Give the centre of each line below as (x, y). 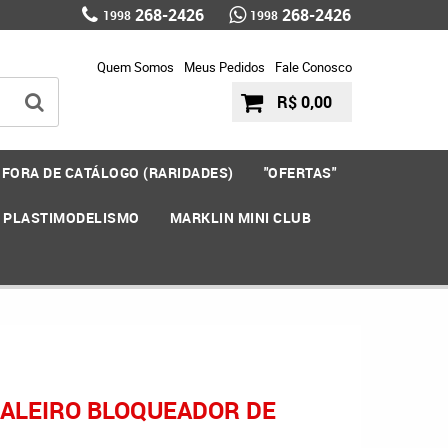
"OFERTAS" (299, 172)
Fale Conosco (313, 67)
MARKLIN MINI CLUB (240, 217)
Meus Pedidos (224, 67)
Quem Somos (135, 67)
